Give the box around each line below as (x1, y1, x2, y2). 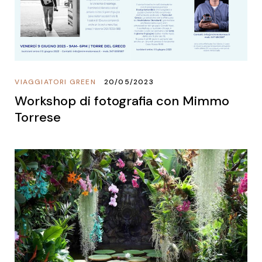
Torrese (15, 108, 61, 126)
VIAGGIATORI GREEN (15, 77, 96, 87)
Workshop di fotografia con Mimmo (15, 92, 230, 109)
